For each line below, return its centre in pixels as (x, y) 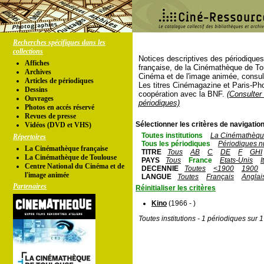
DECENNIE (160, 169)
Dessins (36, 90)
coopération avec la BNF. (183, 94)
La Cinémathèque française (66, 148)
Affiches (37, 63)
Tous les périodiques (176, 144)
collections (28, 51)
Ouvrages (39, 98)
